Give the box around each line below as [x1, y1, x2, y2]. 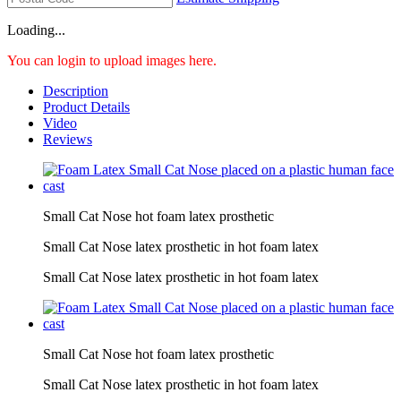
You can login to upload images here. [7, 52, 217, 68]
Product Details [43, 98, 130, 115]
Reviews [43, 131, 92, 147]
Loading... [7, 21, 65, 38]
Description [43, 82, 108, 98]
